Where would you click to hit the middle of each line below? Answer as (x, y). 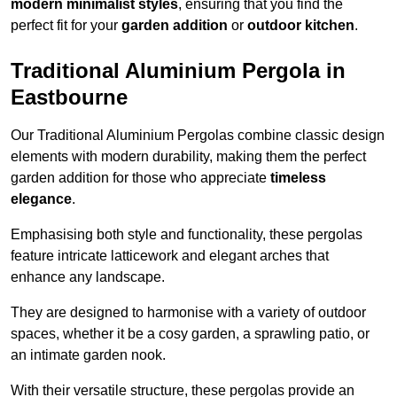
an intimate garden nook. (88, 355)
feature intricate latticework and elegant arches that (170, 256)
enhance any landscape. (88, 277)
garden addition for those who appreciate (140, 178)
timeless (298, 178)
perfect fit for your (66, 26)
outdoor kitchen (301, 26)
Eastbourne (69, 97)
